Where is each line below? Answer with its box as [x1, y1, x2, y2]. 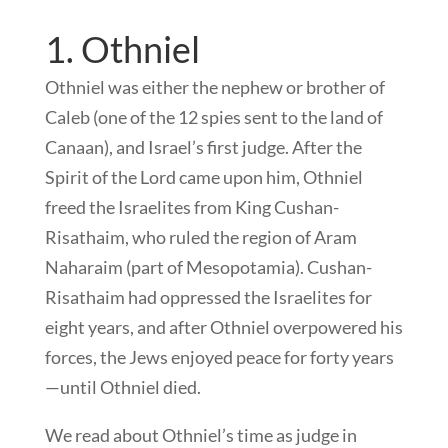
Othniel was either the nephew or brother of [44, 76, 385, 99]
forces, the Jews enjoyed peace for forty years [44, 346, 394, 369]
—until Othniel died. [44, 376, 201, 399]
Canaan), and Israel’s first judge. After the [44, 136, 362, 159]
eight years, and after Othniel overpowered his [44, 316, 403, 339]
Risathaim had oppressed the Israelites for [44, 286, 372, 309]
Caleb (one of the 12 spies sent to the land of [44, 106, 383, 129]
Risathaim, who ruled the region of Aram [44, 226, 357, 249]
